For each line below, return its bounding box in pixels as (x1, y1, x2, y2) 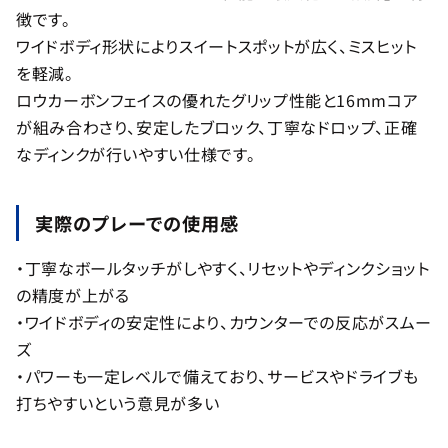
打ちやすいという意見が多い (16, 391, 220, 416)
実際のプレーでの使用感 (35, 209, 240, 236)
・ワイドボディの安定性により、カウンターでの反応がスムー (16, 310, 432, 335)
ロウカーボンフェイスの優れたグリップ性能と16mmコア (16, 88, 419, 113)
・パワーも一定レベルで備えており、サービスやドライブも (16, 364, 419, 389)
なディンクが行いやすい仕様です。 (16, 142, 256, 167)
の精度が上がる (16, 283, 130, 308)
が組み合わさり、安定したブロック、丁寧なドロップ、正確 (16, 115, 418, 140)
